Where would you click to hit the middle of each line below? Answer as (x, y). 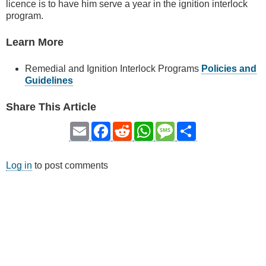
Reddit (146, 131)
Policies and (229, 68)
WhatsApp (175, 131)
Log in (19, 166)
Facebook (132, 131)
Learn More (35, 42)
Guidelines (49, 80)
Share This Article (51, 107)
